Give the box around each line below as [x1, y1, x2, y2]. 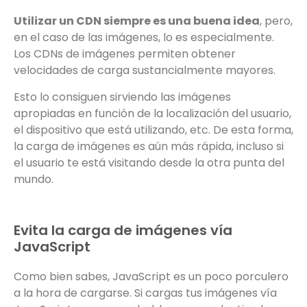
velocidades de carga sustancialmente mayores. [14, 62, 275, 79]
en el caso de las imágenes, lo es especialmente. [14, 29, 274, 46]
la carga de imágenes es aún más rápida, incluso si [14, 138, 284, 154]
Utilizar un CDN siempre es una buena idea [14, 13, 260, 29]
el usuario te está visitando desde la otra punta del [14, 154, 284, 171]
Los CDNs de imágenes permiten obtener [14, 46, 236, 62]
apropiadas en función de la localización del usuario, [14, 105, 291, 121]
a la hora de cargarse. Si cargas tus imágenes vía [14, 284, 277, 301]
